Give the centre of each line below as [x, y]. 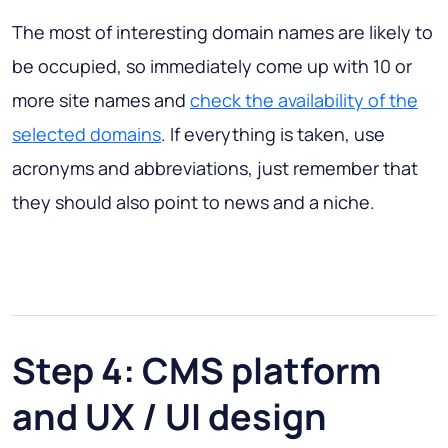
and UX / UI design [169, 417]
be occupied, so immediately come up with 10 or [212, 66]
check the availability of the [304, 100]
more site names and [101, 100]
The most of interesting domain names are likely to [222, 32]
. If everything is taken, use [273, 134]
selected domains [86, 134]
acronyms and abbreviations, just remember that [215, 168]
